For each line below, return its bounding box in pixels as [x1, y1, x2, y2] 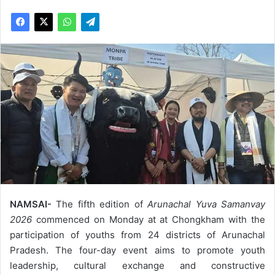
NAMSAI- [10, 198, 52, 210]
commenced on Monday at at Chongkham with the [32, 213, 265, 225]
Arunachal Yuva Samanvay [147, 198, 266, 210]
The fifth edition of [52, 198, 148, 210]
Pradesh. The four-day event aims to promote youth [10, 244, 265, 256]
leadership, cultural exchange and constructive [10, 259, 265, 271]
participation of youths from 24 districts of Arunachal [10, 228, 265, 241]
